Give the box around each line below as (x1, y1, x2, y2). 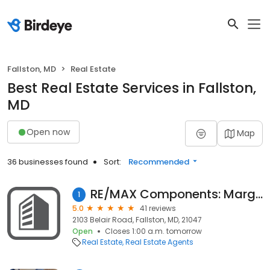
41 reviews (140, 203, 176, 213)
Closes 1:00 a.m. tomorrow (105, 226, 202, 236)
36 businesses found (7, 156, 88, 168)
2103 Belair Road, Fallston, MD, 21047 (72, 215, 202, 225)
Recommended (128, 156, 189, 168)
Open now (27, 125, 70, 138)
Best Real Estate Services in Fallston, (7, 78, 256, 98)
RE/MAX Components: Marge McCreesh (255, 186, 263, 202)
